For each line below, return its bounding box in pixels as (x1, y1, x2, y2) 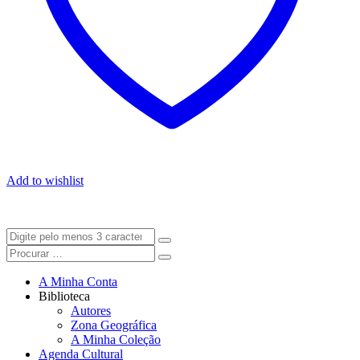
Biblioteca (39, 289, 90, 304)
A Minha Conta (39, 275, 117, 289)
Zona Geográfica (71, 318, 157, 333)
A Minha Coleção (71, 333, 161, 347)
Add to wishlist (6, 174, 84, 188)
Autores (71, 304, 111, 318)
